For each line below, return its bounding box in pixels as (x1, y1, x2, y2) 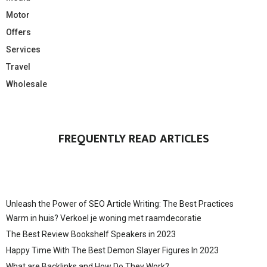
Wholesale (6, 79, 47, 89)
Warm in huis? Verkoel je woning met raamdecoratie (6, 213, 201, 223)
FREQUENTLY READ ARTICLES (58, 129, 209, 150)
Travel (6, 62, 30, 72)
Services (6, 45, 41, 55)
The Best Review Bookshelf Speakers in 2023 (6, 229, 176, 240)
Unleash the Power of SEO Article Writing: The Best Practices (6, 199, 234, 209)
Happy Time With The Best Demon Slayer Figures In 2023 (6, 246, 219, 256)
